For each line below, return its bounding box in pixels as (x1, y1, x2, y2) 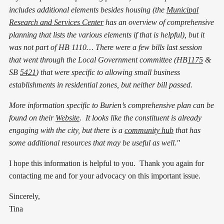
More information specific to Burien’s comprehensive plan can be (9, 100, 214, 109)
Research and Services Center (9, 17, 103, 26)
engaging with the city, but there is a (9, 125, 124, 134)
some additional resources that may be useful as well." (9, 138, 180, 147)
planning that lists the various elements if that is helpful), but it (9, 30, 204, 39)
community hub (124, 125, 173, 134)
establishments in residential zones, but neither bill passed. (9, 80, 194, 89)
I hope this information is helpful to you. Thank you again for (9, 158, 204, 167)
